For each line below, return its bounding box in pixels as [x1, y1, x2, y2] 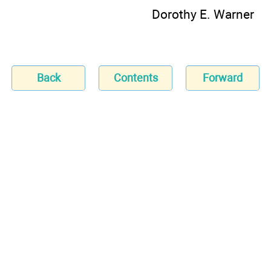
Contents [113, 71, 158, 85]
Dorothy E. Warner [152, 6, 254, 22]
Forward [203, 71, 243, 85]
